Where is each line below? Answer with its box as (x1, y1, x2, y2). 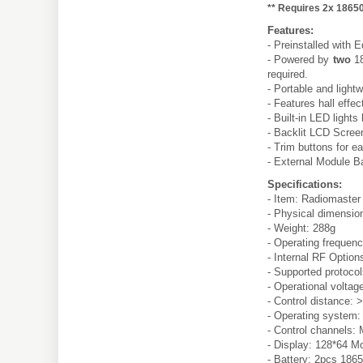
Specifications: (267, 177, 342, 190)
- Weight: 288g (267, 221, 335, 234)
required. (267, 67, 308, 80)
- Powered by (267, 53, 333, 66)
